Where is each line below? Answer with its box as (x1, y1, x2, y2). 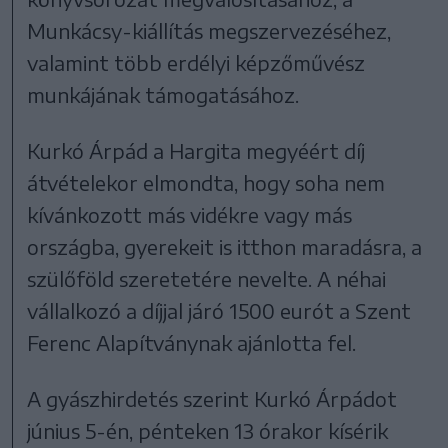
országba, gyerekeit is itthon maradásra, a (27, 233, 423, 259)
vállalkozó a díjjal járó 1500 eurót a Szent (27, 297, 412, 323)
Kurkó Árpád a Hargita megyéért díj (27, 137, 366, 163)
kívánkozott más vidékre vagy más (27, 201, 353, 227)
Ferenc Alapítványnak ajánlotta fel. (27, 329, 357, 355)
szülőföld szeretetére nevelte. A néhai (27, 265, 387, 291)
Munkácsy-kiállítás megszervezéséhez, (27, 17, 392, 43)
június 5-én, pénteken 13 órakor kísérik (27, 417, 389, 443)
